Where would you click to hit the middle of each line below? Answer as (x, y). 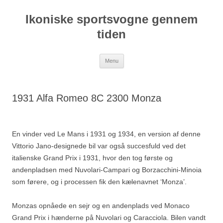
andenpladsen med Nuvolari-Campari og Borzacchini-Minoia (107, 170)
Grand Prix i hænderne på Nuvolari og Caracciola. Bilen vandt (109, 218)
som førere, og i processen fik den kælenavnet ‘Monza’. (99, 182)
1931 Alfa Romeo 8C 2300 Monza (87, 98)
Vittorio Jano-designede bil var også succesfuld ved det (99, 146)
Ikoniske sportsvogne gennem (111, 19)
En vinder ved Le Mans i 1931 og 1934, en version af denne (106, 134)
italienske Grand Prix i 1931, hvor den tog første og (92, 158)
